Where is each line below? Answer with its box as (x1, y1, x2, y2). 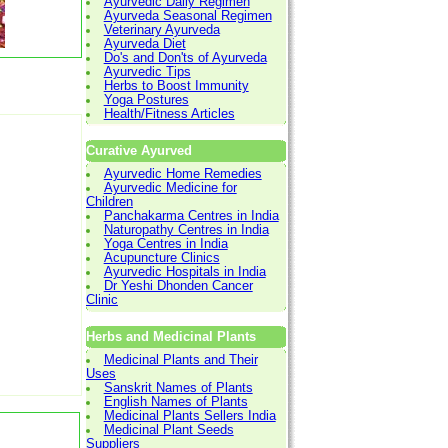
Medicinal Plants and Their (103, 352, 258, 367)
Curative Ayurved (86, 143, 192, 158)
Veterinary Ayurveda (103, 22, 220, 37)
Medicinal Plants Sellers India (103, 408, 276, 423)
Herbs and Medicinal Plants (86, 329, 256, 344)
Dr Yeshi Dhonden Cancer (103, 278, 253, 293)
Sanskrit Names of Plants (103, 380, 253, 395)
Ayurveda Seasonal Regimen (103, 8, 272, 23)
